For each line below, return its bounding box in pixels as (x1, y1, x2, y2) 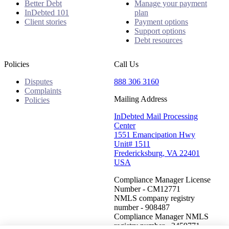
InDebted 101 (25, 8, 69, 17)
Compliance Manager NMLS (114, 212, 209, 221)
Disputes (25, 77, 53, 86)
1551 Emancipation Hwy (114, 130, 195, 139)
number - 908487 (114, 202, 170, 212)
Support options (134, 26, 186, 35)
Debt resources (134, 35, 182, 44)
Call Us (114, 59, 139, 68)
